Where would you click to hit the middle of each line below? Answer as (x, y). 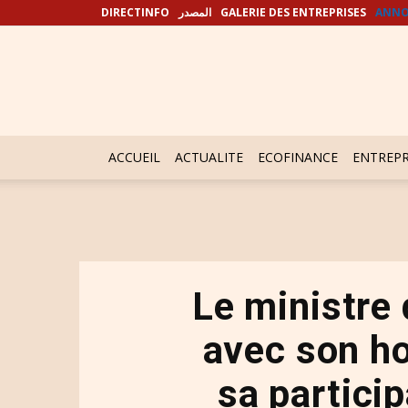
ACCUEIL (134, 157)
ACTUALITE (209, 157)
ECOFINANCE (298, 157)
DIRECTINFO (135, 12)
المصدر (195, 12)
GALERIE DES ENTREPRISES (293, 12)
